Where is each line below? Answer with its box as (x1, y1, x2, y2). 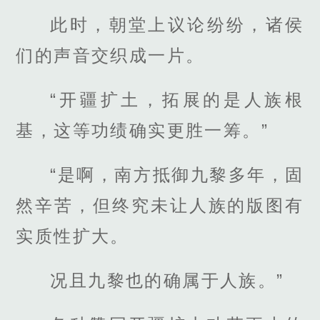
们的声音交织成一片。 (16, 45, 205, 65)
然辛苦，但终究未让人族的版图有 (16, 195, 304, 215)
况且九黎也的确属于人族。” (50, 271, 284, 291)
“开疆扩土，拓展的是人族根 (50, 89, 304, 109)
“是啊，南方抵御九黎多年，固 (50, 164, 304, 184)
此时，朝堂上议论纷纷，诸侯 (50, 14, 304, 34)
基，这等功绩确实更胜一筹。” (16, 120, 269, 140)
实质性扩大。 (16, 226, 129, 246)
